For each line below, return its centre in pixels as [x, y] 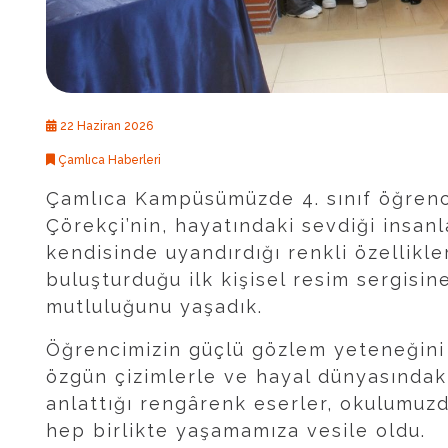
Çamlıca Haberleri [108, 160]
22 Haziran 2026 [105, 126]
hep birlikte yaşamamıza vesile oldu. [236, 431]
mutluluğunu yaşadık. [154, 307]
